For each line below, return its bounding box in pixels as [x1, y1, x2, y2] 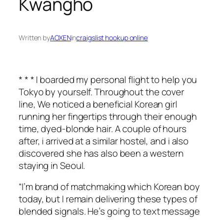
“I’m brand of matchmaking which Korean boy [19, 180, 200, 193]
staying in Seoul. [19, 159, 85, 172]
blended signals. [19, 205, 86, 218]
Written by [19, 33, 50, 43]
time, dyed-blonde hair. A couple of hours [19, 122, 187, 135]
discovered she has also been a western [19, 146, 184, 160]
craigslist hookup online [76, 33, 148, 43]
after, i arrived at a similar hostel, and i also [19, 134, 189, 147]
